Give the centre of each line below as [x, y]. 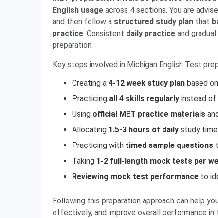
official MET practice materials [148, 114]
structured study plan [154, 22]
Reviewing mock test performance [136, 176]
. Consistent [105, 33]
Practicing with [99, 145]
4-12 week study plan [148, 83]
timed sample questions [169, 145]
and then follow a [83, 22]
